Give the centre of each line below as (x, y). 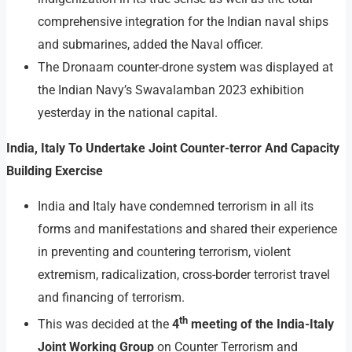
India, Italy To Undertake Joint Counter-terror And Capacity (173, 148)
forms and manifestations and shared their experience (187, 229)
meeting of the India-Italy (261, 324)
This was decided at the (105, 324)
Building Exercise (55, 170)
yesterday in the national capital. (128, 112)
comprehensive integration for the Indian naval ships (183, 21)
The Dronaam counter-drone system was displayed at (185, 67)
